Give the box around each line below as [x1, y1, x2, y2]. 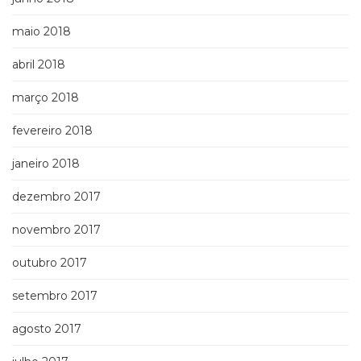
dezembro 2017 [12, 189, 101, 205]
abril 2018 [12, 57, 65, 73]
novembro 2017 [12, 222, 101, 238]
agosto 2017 [12, 322, 81, 337]
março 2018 [12, 90, 79, 106]
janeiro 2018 [12, 156, 80, 172]
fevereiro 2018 [12, 123, 93, 139]
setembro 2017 [12, 288, 98, 304]
